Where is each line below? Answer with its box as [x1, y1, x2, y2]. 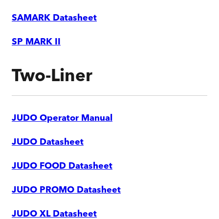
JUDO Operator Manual [12, 114, 112, 124]
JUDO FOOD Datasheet [12, 162, 112, 172]
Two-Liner [12, 68, 92, 86]
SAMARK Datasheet [12, 14, 97, 23]
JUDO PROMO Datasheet [12, 186, 121, 196]
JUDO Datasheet [12, 138, 84, 148]
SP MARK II [12, 38, 61, 47]
